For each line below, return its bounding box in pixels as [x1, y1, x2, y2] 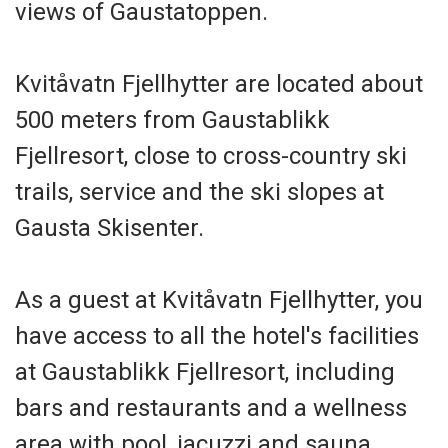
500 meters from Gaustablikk [15, 106, 330, 134]
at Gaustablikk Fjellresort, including [15, 358, 395, 386]
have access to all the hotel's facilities [15, 322, 419, 350]
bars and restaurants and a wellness [15, 394, 407, 422]
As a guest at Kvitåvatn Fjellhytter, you [15, 286, 423, 314]
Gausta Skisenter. [15, 214, 204, 242]
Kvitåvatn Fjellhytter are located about [15, 70, 423, 98]
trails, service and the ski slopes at [15, 178, 384, 206]
